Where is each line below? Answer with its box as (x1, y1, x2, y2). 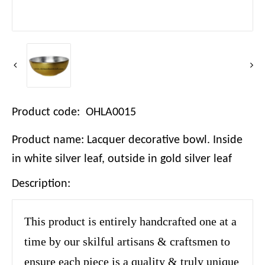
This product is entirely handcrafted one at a (24, 215, 237, 228)
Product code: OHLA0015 (12, 106, 136, 119)
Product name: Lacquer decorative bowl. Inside (12, 134, 243, 147)
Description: (12, 178, 70, 190)
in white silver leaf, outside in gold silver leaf (12, 153, 232, 166)
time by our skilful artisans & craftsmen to (24, 235, 230, 248)
